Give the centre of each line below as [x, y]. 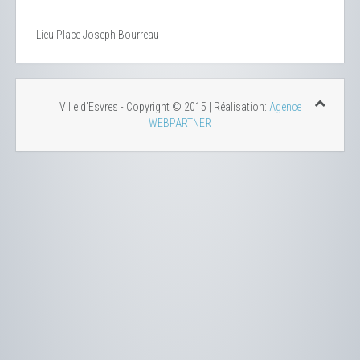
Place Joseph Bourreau [108, 35]
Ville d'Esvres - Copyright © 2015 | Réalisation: [164, 107]
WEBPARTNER [180, 123]
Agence [285, 107]
